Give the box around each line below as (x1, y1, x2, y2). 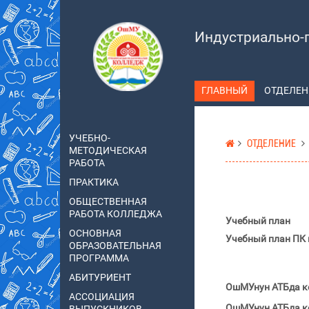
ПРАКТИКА (69, 177, 119, 189)
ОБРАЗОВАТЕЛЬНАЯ (69, 240, 161, 252)
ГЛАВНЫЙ (201, 85, 248, 97)
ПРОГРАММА (69, 252, 129, 265)
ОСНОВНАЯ (69, 228, 121, 240)
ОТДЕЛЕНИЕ (247, 138, 296, 150)
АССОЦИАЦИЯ (69, 291, 134, 303)
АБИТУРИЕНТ (69, 272, 131, 284)
